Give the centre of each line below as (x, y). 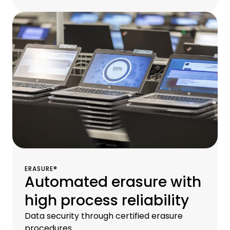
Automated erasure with (113, 182)
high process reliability (107, 201)
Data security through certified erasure (104, 216)
